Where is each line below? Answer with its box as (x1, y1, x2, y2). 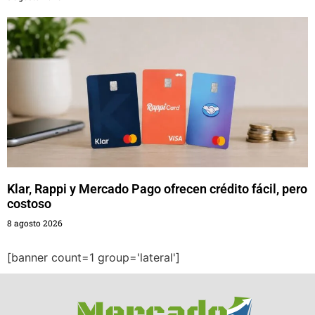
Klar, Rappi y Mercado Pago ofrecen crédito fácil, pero (7, 181, 307, 196)
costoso (7, 196, 51, 211)
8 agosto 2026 (7, 217, 63, 229)
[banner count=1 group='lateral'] (7, 250, 180, 264)
